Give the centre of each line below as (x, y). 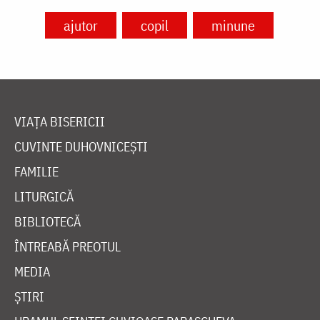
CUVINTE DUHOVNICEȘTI (81, 146)
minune (233, 25)
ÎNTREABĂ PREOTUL (67, 246)
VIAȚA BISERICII (60, 121)
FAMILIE (36, 171)
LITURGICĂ (44, 196)
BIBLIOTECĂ (47, 221)
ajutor (80, 25)
